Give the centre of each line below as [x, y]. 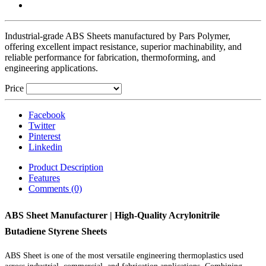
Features [44, 178]
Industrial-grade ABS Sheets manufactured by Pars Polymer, [118, 36]
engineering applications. [51, 68]
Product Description [66, 167]
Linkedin [45, 147]
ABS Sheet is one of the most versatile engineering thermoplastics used [124, 256]
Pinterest [45, 137]
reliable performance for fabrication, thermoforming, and [110, 58]
